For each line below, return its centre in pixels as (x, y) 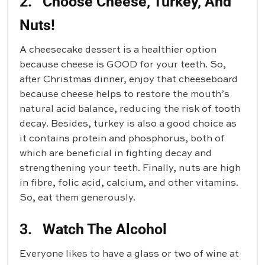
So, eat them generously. (77, 198)
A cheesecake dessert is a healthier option (118, 51)
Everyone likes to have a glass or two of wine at (129, 255)
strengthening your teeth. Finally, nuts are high (130, 169)
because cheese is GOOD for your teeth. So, (123, 65)
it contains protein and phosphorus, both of (122, 139)
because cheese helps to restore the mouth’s (125, 95)
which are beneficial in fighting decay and (116, 154)
